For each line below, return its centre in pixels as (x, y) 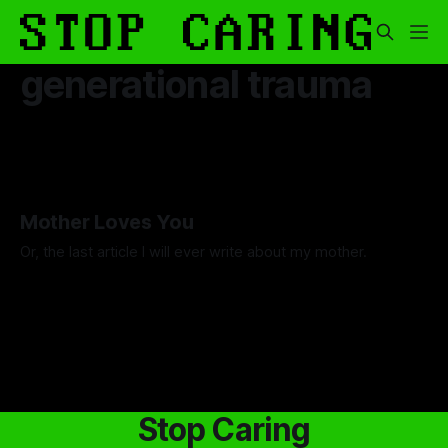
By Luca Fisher (62, 283)
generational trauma (196, 84)
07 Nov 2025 (163, 283)
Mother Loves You (107, 222)
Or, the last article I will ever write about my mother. (193, 252)
